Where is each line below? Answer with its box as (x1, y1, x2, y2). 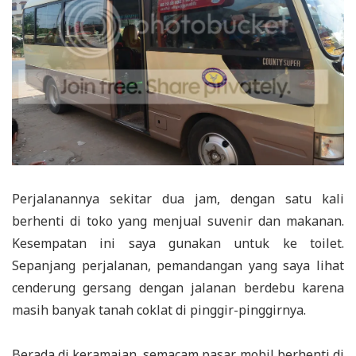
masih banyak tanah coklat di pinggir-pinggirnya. (12, 300, 306, 319)
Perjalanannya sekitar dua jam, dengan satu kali (12, 189, 344, 207)
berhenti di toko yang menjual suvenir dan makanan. (12, 211, 344, 230)
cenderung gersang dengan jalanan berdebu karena (12, 278, 344, 296)
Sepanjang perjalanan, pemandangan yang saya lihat (12, 256, 344, 274)
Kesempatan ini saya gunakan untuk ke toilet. (12, 234, 344, 252)
